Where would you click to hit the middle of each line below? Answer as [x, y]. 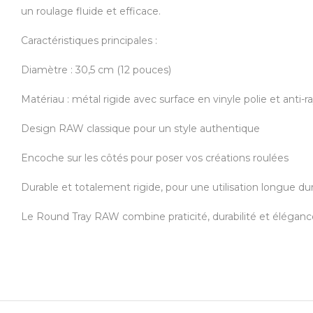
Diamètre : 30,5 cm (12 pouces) [96, 70]
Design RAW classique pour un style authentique [140, 129]
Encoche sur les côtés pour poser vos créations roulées [155, 158]
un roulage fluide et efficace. [91, 11]
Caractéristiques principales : [89, 41]
